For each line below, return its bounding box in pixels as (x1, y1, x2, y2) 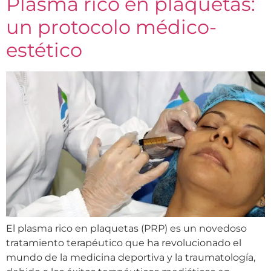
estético (6, 38, 82, 62)
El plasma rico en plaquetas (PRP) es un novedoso (6, 222, 247, 234)
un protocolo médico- (6, 15, 217, 39)
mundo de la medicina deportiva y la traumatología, (6, 251, 255, 263)
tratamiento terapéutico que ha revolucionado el (6, 237, 241, 249)
